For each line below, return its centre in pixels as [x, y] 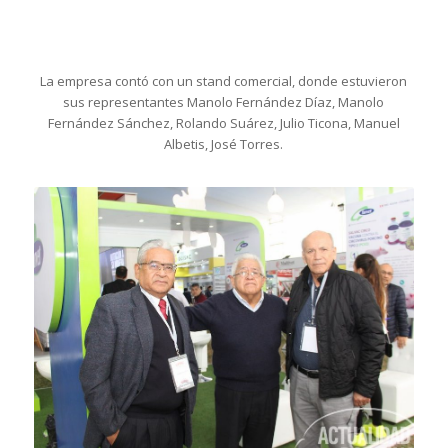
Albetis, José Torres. [224, 144]
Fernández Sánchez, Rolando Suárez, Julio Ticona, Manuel [223, 123]
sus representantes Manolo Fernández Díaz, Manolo [224, 102]
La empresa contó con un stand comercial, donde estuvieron [224, 81]
